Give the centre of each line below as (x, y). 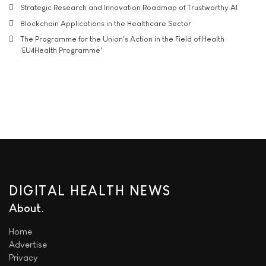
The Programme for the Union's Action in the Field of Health (122, 39)
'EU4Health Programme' (61, 50)
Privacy (23, 257)
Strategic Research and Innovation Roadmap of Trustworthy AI (129, 7)
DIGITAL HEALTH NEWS (90, 191)
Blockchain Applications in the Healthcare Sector (106, 23)
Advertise (28, 244)
